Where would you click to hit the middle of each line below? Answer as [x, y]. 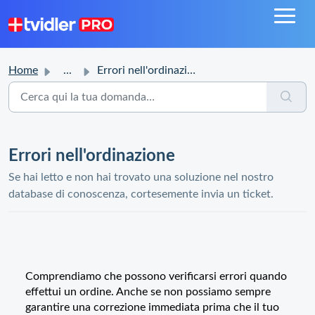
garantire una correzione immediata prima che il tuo [152, 307]
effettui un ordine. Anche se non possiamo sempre [148, 292]
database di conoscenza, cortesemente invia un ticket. [141, 194]
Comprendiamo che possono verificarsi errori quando [156, 276]
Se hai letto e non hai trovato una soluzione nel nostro [141, 177]
